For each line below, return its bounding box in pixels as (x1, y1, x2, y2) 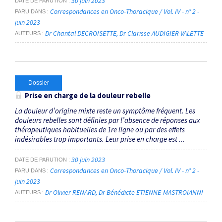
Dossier (28, 79, 49, 87)
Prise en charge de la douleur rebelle (25, 91, 151, 101)
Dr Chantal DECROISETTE (45, 28, 116, 38)
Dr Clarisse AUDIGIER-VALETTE (119, 28, 204, 38)
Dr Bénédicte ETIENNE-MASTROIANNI (99, 187, 203, 197)
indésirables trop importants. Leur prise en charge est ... (15, 134, 185, 144)
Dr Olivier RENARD (45, 187, 96, 197)
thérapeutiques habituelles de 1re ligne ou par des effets (15, 125, 185, 135)
